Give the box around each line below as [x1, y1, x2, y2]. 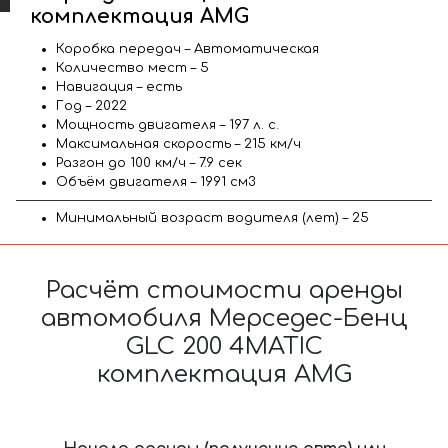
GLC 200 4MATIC [125, 332, 323, 360]
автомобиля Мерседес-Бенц [41, 304, 407, 332]
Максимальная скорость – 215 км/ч [56, 136, 301, 151]
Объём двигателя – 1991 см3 [56, 174, 256, 189]
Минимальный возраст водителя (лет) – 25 [56, 210, 369, 225]
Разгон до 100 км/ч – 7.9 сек [56, 155, 242, 170]
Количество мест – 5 [56, 60, 209, 75]
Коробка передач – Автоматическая [56, 41, 319, 56]
